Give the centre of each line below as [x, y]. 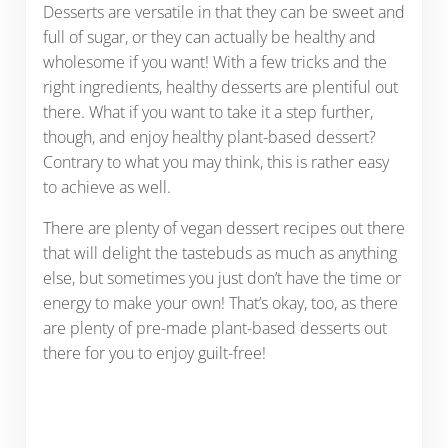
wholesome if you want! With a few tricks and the [214, 61]
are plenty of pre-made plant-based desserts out [214, 327]
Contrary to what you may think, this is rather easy [215, 161]
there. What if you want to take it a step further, [207, 111]
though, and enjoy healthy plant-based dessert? [209, 136]
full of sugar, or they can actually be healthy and [209, 36]
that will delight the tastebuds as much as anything [219, 252]
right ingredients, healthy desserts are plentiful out [220, 86]
